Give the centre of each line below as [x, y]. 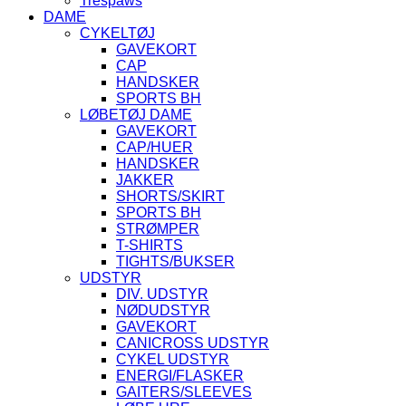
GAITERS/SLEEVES [184, 392]
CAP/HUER [155, 147]
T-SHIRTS [150, 245]
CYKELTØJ [117, 33]
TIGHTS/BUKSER [175, 261]
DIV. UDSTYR [162, 294]
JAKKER [145, 180]
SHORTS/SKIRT [170, 196]
